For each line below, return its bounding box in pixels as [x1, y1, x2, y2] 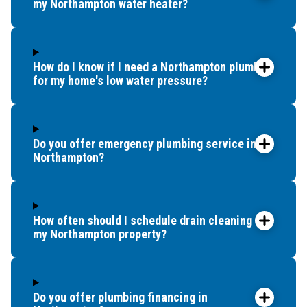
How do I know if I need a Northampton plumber [33, 59, 270, 74]
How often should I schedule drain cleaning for [33, 212, 270, 228]
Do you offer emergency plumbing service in [33, 136, 256, 151]
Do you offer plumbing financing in [33, 289, 208, 304]
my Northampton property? [33, 226, 167, 241]
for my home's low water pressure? [33, 73, 208, 88]
